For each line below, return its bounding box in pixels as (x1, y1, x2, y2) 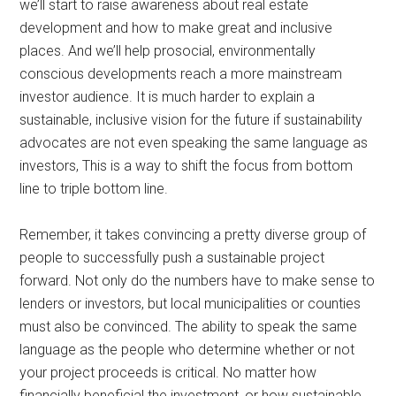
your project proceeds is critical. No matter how (19, 363, 317, 381)
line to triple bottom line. (19, 179, 169, 197)
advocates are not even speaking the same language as (19, 133, 369, 151)
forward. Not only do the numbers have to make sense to (19, 271, 376, 289)
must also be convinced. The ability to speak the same (19, 317, 358, 335)
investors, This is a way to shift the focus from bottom (19, 156, 354, 174)
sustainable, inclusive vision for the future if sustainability (19, 110, 363, 128)
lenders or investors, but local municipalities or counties (19, 294, 362, 312)
